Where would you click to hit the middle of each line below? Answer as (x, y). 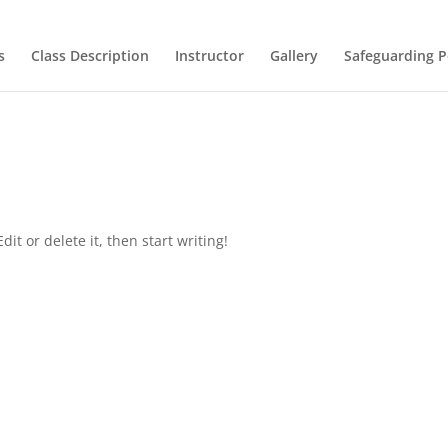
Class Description (89, 56)
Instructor (209, 56)
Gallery (293, 56)
